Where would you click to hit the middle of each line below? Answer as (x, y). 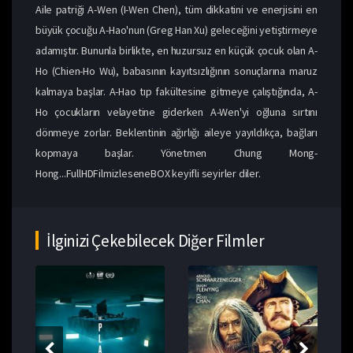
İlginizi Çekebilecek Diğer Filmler (156, 240)
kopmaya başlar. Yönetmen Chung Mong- (176, 152)
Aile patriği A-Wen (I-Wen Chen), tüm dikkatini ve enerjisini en (176, 9)
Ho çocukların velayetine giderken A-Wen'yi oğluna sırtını (176, 111)
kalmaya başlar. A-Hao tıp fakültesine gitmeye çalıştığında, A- (176, 91)
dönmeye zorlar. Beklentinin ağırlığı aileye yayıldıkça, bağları (176, 132)
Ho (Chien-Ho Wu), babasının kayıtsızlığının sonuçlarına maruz (176, 71)
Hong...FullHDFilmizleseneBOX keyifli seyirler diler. (148, 173)
